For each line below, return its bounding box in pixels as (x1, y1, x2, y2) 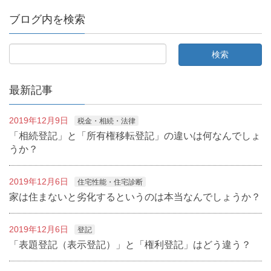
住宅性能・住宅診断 (77, 177, 143, 186)
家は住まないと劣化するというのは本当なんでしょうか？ (9, 191, 261, 202)
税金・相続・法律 (77, 116, 135, 125)
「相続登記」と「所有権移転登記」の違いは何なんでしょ (9, 130, 261, 141)
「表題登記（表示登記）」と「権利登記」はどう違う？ (9, 239, 251, 250)
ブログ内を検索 (9, 13, 85, 25)
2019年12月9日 (9, 115, 68, 125)
